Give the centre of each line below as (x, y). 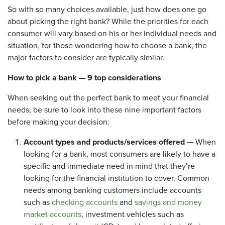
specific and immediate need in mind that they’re (109, 166)
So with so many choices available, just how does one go (107, 10)
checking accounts (85, 202)
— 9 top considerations (119, 78)
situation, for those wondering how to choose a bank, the (107, 46)
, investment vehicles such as (133, 214)
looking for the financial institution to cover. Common (117, 178)
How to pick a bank (42, 78)
